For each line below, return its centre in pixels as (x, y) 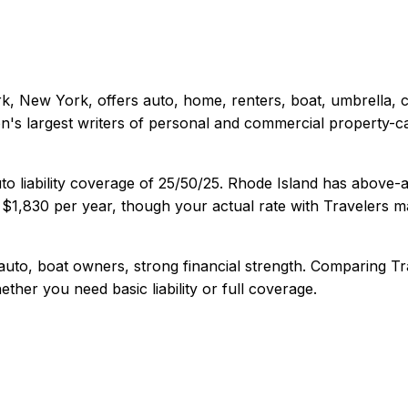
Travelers (356, 205)
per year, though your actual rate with (184, 205)
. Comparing (347, 265)
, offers (116, 100)
